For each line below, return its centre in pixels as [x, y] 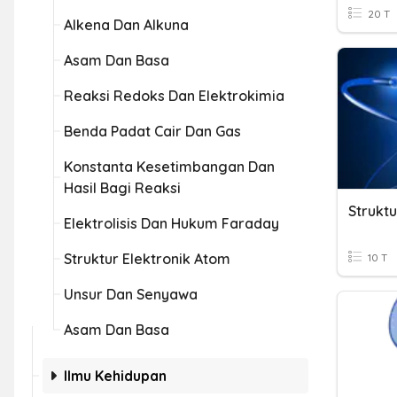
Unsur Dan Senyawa [131, 294]
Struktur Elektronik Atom [147, 259]
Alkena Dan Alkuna [126, 25]
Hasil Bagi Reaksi [122, 188]
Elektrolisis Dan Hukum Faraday [171, 223]
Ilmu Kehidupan [115, 376]
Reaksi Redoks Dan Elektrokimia [174, 96]
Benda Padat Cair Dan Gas [152, 131]
